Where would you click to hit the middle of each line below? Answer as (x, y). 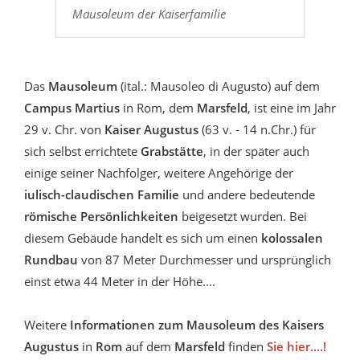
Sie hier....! (297, 346)
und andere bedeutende (247, 194)
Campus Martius (72, 107)
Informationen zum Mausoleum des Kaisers (197, 324)
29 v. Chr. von (64, 129)
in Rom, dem (158, 107)
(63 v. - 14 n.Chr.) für (257, 129)
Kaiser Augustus (151, 129)
